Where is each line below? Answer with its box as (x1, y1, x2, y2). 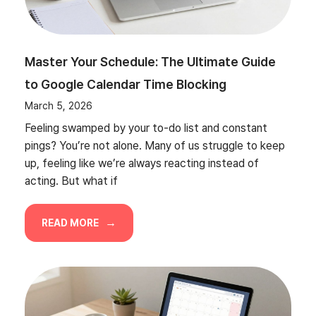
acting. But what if (25, 174, 118, 188)
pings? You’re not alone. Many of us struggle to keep (25, 139, 285, 152)
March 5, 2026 (25, 100, 92, 111)
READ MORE (42, 217, 101, 229)
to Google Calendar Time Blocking (25, 77, 226, 92)
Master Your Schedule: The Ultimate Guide (25, 54, 276, 69)
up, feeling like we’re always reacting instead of (25, 157, 259, 170)
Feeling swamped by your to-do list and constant (25, 121, 267, 135)
